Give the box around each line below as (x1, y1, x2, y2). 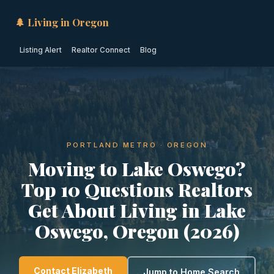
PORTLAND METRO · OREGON (66, 141, 208, 149)
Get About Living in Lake (28, 198, 246, 223)
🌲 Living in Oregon (15, 15, 109, 29)
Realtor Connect (72, 46, 130, 54)
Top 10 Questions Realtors (21, 177, 253, 202)
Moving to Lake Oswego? (28, 156, 246, 181)
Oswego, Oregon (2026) (34, 218, 240, 243)
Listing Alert (20, 46, 62, 54)
